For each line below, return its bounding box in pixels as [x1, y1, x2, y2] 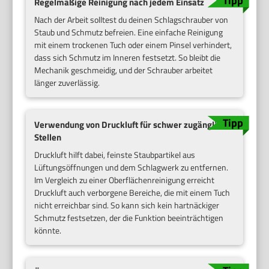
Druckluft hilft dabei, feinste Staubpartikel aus [34, 148, 196, 161]
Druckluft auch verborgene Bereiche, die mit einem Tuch [34, 186, 231, 199]
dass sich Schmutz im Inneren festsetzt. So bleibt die [34, 50, 221, 64]
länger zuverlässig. [34, 76, 100, 89]
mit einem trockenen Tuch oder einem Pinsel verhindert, [34, 38, 232, 51]
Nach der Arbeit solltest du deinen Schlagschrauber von [34, 13, 229, 26]
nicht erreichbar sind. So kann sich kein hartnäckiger [34, 198, 220, 211]
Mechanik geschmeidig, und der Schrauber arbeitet [34, 63, 213, 76]
